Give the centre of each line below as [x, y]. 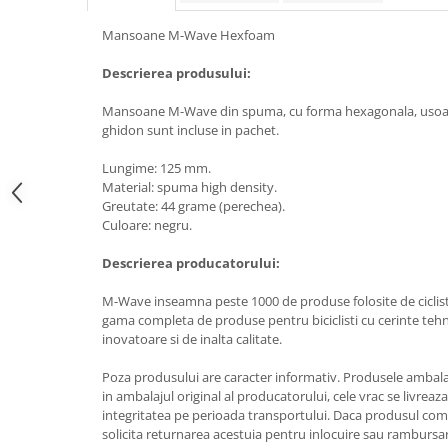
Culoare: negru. [147, 225]
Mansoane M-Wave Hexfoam [188, 35]
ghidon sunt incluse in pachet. [190, 130]
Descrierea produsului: [176, 73]
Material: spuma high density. [189, 187]
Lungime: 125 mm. [156, 168]
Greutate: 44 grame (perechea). [193, 206]
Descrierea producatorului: [191, 263]
